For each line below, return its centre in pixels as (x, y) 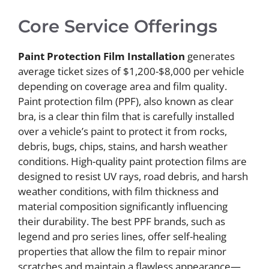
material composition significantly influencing (123, 206)
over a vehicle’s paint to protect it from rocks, (122, 131)
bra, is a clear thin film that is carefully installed (126, 116)
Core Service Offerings (118, 26)
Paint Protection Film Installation (101, 56)
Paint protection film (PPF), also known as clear (126, 101)
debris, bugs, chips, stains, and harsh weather (123, 146)
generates (210, 56)
